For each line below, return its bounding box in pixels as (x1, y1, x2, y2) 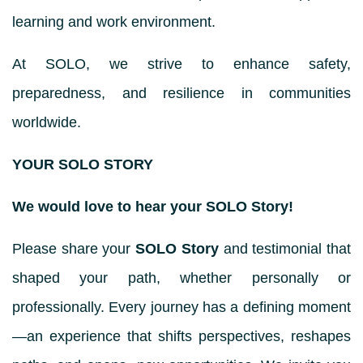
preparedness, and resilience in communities (12, 85, 351, 101)
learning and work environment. (12, 14, 220, 30)
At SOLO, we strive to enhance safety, (12, 56, 351, 72)
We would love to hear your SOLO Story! (12, 199, 293, 215)
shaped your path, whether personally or (12, 270, 351, 286)
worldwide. (12, 114, 81, 130)
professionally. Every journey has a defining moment (12, 299, 351, 315)
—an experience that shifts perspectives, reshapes (12, 328, 351, 344)
